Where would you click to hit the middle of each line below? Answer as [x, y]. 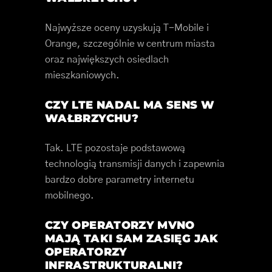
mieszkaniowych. [82, 76]
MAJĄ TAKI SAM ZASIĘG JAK [132, 239]
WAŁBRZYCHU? [92, 119]
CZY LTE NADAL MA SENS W [130, 105]
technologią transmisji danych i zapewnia [135, 164]
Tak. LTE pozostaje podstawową [115, 148]
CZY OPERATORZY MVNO [120, 226]
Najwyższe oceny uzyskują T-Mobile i [127, 28]
